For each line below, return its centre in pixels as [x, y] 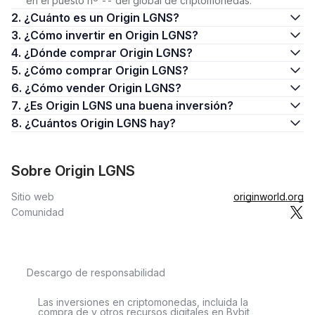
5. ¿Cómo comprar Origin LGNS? [106, 70]
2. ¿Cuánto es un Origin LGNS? [102, 18]
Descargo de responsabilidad [96, 272]
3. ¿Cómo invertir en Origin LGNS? [111, 35]
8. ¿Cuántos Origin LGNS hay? [100, 123]
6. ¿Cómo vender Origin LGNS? [103, 88]
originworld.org [269, 197]
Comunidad [38, 212]
